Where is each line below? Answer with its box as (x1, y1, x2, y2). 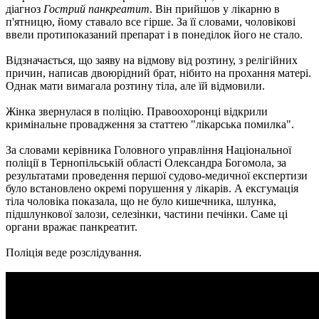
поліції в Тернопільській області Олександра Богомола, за (6, 156, 286, 169)
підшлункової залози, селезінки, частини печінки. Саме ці (6, 207, 288, 220)
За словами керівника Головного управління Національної (6, 143, 291, 156)
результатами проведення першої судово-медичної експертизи (6, 169, 308, 182)
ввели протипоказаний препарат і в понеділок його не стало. (6, 28, 303, 41)
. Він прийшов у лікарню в (150, 2, 280, 15)
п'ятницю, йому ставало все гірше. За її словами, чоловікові (6, 15, 296, 28)
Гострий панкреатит (43, 2, 150, 15)
